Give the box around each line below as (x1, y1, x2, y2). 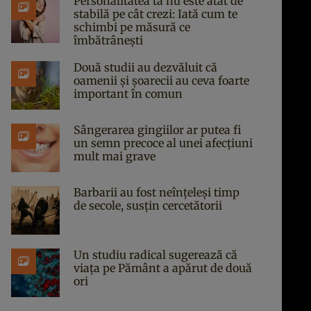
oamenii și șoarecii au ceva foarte (74, 74, 249, 87)
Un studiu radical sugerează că (74, 248, 237, 262)
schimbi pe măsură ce (74, 20, 190, 34)
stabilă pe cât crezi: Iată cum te (74, 7, 237, 21)
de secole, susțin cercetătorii (74, 199, 222, 212)
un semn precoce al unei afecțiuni (74, 136, 253, 150)
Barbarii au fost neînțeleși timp (74, 185, 239, 199)
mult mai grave (74, 149, 155, 163)
